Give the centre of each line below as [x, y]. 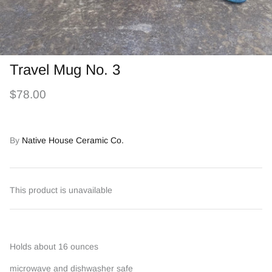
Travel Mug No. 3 [65, 70]
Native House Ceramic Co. [73, 140]
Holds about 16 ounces [55, 246]
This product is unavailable [61, 190]
